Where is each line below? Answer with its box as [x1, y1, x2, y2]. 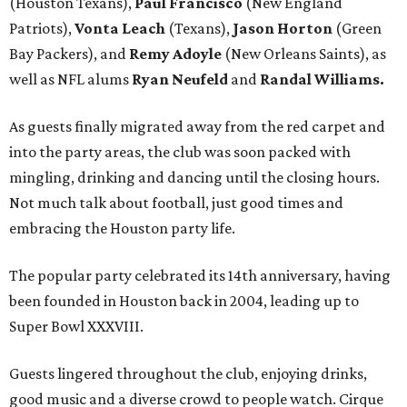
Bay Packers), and [9, 45, 129, 64]
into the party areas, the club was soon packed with [9, 143, 351, 162]
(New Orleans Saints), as [222, 45, 386, 64]
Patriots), [9, 19, 74, 38]
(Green [333, 19, 382, 38]
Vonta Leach [74, 19, 165, 38]
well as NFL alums [9, 70, 132, 89]
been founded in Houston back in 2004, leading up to [9, 292, 359, 311]
